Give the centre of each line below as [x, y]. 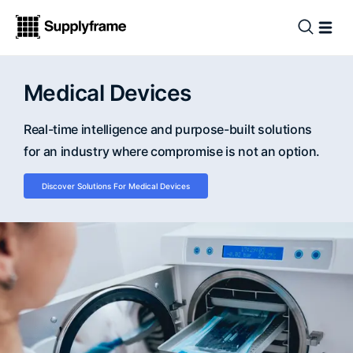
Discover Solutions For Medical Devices [116, 186]
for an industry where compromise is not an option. [172, 151]
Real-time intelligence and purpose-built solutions [168, 129]
